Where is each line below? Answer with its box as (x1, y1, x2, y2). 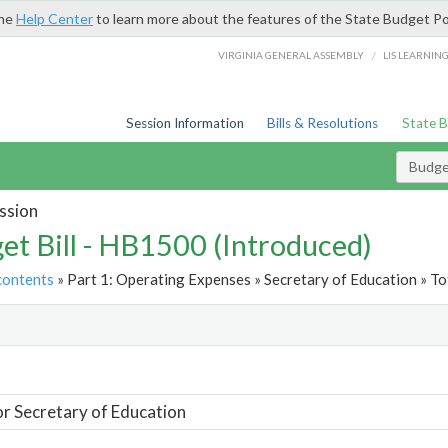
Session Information (125, 115, 244, 131)
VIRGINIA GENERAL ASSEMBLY (218, 48, 365, 61)
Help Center (16, 10, 93, 27)
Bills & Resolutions (267, 115, 379, 131)
